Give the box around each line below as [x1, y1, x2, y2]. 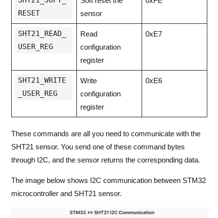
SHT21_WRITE [18, 75, 66, 85]
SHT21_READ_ [18, 29, 66, 38]
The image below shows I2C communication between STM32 [11, 176, 206, 184]
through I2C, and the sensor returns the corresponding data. [11, 155, 200, 164]
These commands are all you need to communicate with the [11, 129, 200, 138]
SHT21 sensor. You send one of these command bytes [11, 142, 185, 151]
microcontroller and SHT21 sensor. [11, 189, 122, 198]
